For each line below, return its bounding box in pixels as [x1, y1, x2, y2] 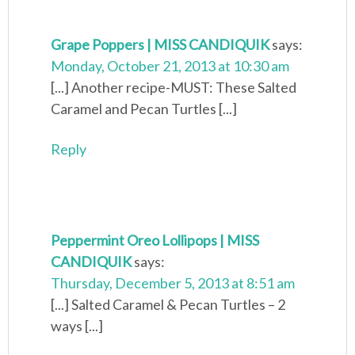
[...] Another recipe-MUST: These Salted [51, 78, 297, 97]
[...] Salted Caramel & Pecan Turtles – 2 [51, 296, 286, 314]
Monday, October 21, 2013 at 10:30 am [51, 57, 290, 75]
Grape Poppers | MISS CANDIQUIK [51, 36, 270, 54]
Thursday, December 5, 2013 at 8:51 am [51, 274, 296, 292]
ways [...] [51, 317, 104, 335]
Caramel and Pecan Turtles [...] [51, 100, 238, 118]
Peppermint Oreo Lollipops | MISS [51, 231, 260, 250]
